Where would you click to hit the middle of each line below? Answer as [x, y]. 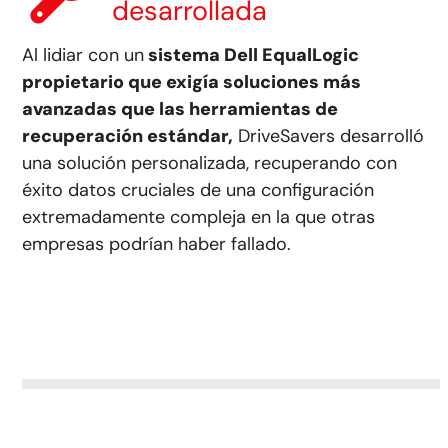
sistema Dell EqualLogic [252, 54]
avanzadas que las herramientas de [180, 108]
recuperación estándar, [128, 135]
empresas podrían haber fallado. [157, 243]
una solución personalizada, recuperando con [210, 162]
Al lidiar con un [83, 54]
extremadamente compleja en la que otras [199, 216]
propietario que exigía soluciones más [192, 81]
